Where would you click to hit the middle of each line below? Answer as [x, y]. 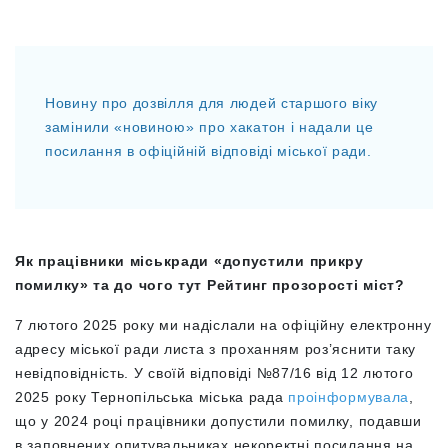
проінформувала [349, 397]
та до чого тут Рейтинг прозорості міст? [246, 285]
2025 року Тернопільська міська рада [152, 397]
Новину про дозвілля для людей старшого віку [212, 103]
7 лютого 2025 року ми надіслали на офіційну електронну [223, 325]
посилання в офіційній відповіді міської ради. [211, 151]
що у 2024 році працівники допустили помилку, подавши [218, 421]
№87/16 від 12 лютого [335, 373]
